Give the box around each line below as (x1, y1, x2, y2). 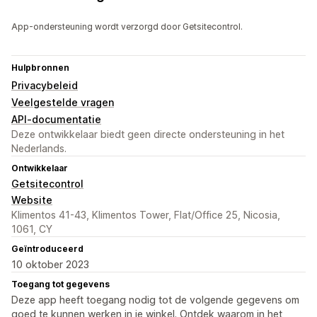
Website (11, 194, 52, 207)
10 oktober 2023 (11, 258, 89, 271)
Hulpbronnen (11, 62, 69, 74)
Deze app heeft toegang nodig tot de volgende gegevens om (11, 294, 299, 306)
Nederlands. (11, 142, 67, 155)
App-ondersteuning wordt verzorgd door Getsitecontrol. (11, 21, 243, 33)
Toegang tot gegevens (11, 279, 110, 290)
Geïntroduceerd (11, 243, 83, 255)
